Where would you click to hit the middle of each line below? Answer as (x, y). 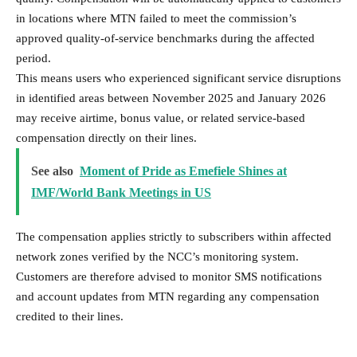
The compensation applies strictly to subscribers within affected (174, 236)
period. (33, 58)
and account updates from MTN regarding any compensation (168, 296)
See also (52, 171)
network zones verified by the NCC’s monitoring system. (157, 256)
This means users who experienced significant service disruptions (178, 78)
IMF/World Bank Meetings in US (121, 192)
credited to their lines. (70, 316)
